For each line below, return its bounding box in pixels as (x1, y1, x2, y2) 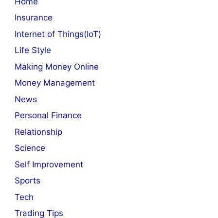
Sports (15, 176, 40, 186)
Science (15, 143, 45, 153)
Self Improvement (15, 159, 83, 169)
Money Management (15, 78, 95, 88)
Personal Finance (15, 110, 82, 121)
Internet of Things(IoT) (15, 29, 101, 39)
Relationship (15, 127, 62, 137)
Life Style (15, 45, 51, 55)
